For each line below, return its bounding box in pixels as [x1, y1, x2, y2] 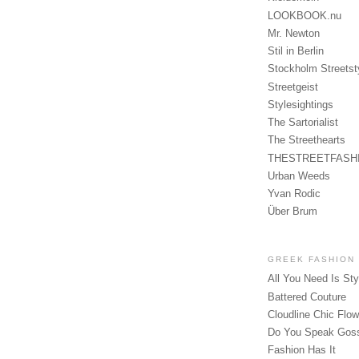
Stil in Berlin [268, 45, 324, 58]
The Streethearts [268, 134, 345, 147]
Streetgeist [268, 80, 318, 93]
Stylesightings [268, 98, 333, 111]
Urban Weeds [268, 169, 330, 182]
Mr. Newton [268, 26, 320, 39]
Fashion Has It [268, 344, 336, 357]
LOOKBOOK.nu [268, 9, 341, 22]
